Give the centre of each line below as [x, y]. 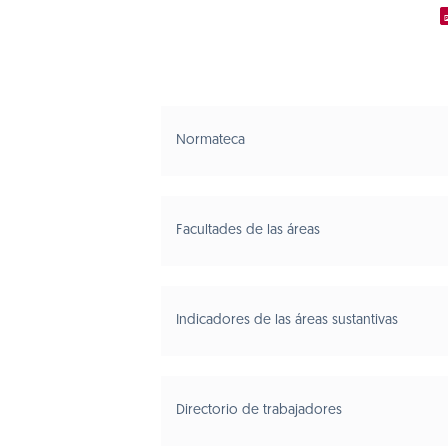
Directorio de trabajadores [258, 410]
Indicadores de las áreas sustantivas [286, 320]
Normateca [210, 140]
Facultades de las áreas [247, 230]
